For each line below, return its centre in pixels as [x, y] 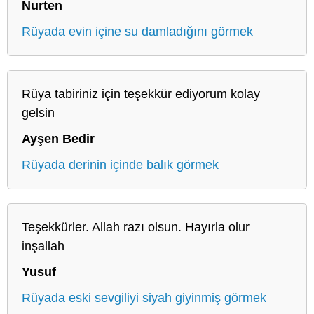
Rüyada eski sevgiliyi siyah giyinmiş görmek [144, 298]
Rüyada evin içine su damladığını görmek [137, 31]
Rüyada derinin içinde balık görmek [120, 164]
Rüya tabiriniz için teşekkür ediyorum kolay [141, 94]
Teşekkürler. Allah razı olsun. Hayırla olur [136, 227]
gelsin [38, 112]
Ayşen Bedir [58, 138]
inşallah [43, 246]
